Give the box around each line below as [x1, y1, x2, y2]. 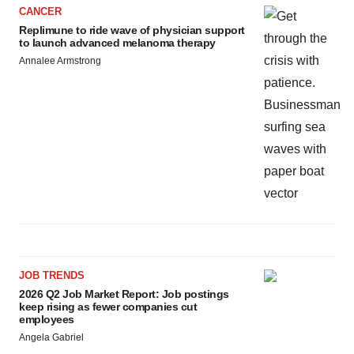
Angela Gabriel [19, 332, 84, 344]
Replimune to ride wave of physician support [19, 24, 245, 37]
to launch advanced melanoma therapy [19, 36, 216, 50]
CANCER [19, 6, 62, 18]
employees [19, 313, 74, 326]
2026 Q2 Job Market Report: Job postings [19, 288, 229, 301]
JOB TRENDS [19, 269, 85, 282]
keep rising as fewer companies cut [19, 300, 197, 314]
